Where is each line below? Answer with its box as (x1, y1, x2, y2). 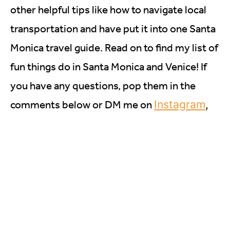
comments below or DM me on (10, 98, 154, 111)
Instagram (154, 98, 205, 111)
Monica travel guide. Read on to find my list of (10, 41, 218, 54)
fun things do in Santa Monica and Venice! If (10, 60, 207, 73)
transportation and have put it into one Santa (10, 22, 216, 35)
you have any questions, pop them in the (10, 79, 196, 92)
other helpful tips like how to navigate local (10, 3, 206, 16)
